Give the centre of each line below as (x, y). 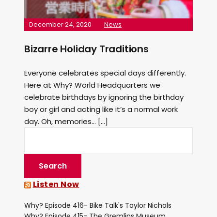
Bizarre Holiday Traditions (86, 49)
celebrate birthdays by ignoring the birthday (104, 97)
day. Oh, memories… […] (66, 121)
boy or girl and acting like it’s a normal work (101, 109)
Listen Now (56, 184)
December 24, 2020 (60, 24)
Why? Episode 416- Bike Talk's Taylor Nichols (98, 205)
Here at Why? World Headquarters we (92, 85)
